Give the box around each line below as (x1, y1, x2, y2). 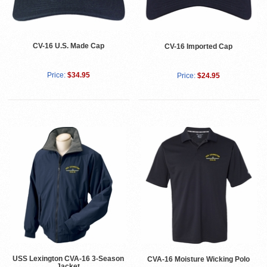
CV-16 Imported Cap (164, 42, 233, 51)
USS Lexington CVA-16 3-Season (13, 254, 125, 263)
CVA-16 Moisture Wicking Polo (147, 254, 250, 263)
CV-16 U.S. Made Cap (32, 42, 104, 51)
